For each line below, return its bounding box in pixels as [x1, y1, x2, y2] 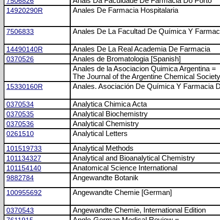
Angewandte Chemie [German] [73, 189, 172, 196]
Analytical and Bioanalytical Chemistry [73, 154, 195, 162]
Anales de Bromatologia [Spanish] [73, 55, 181, 63]
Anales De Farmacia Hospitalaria [73, 6, 178, 14]
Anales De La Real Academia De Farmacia [73, 45, 210, 53]
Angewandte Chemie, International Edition [73, 206, 206, 214]
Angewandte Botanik [73, 174, 138, 182]
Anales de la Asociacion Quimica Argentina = [73, 65, 216, 73]
